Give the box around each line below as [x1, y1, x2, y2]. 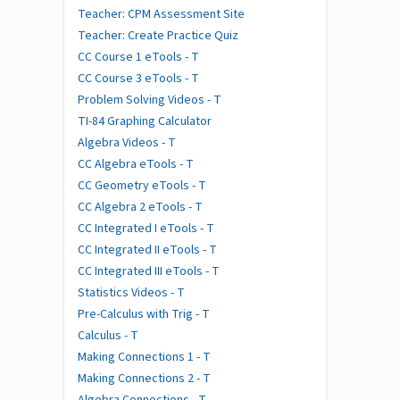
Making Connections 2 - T [78, 369, 211, 387]
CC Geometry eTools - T [78, 176, 206, 195]
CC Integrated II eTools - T [78, 240, 217, 259]
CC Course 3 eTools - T [78, 69, 199, 87]
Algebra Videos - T [78, 133, 176, 152]
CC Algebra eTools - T [78, 154, 194, 173]
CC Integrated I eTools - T [78, 219, 214, 237]
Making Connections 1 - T [78, 347, 211, 366]
